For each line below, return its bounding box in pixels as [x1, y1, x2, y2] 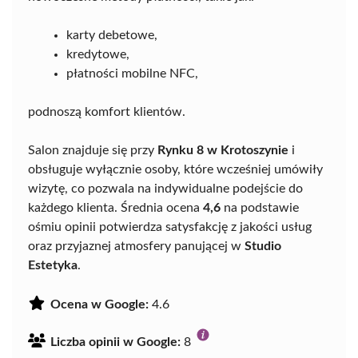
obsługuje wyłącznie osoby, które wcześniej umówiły [28, 163, 323, 177]
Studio [245, 240, 281, 253]
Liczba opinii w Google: [50, 336, 181, 349]
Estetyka [28, 259, 78, 272]
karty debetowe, [66, 29, 157, 42]
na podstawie [221, 201, 299, 215]
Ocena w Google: [50, 298, 149, 312]
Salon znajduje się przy [28, 144, 157, 157]
